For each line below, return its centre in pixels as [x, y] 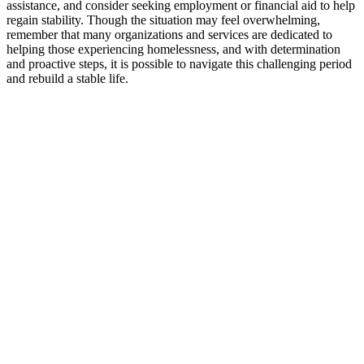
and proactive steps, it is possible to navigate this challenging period [179, 64]
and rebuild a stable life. [67, 79]
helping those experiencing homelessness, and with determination [173, 50]
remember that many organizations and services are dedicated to [169, 35]
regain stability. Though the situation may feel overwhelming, [163, 20]
